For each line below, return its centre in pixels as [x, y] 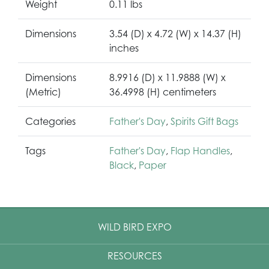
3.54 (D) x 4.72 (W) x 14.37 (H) [175, 33]
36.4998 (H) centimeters [163, 92]
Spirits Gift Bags [204, 121]
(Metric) [43, 92]
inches [124, 48]
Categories [50, 121]
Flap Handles [200, 150]
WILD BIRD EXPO [134, 227]
